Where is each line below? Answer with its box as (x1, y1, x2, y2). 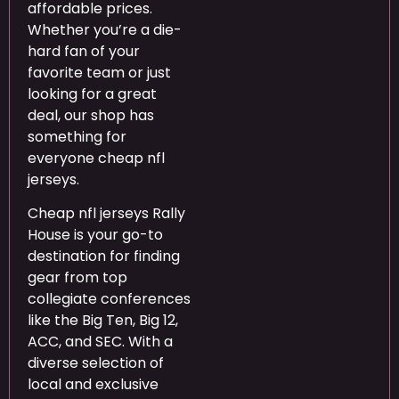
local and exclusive (28, 373, 159, 395)
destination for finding (28, 245, 180, 266)
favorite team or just (28, 61, 171, 83)
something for (28, 126, 126, 147)
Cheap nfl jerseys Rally (28, 202, 185, 224)
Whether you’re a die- (28, 19, 182, 40)
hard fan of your (28, 40, 140, 61)
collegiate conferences (28, 288, 191, 309)
